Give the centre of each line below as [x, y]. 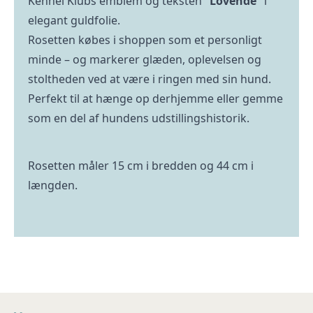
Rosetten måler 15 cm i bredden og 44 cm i [141, 166]
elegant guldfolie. [74, 20]
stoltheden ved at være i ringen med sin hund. [150, 79]
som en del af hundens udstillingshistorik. [139, 118]
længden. [53, 185]
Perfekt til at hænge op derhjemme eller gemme [155, 99]
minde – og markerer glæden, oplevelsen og [145, 59]
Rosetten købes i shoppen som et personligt [145, 40]
